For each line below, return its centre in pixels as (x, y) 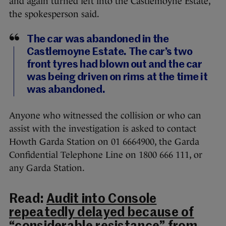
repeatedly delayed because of (102, 213)
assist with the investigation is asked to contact (103, 128)
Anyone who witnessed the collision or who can (105, 115)
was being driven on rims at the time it (117, 77)
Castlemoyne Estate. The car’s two (110, 52)
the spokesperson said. (54, 14)
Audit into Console (102, 199)
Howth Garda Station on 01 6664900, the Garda (104, 142)
